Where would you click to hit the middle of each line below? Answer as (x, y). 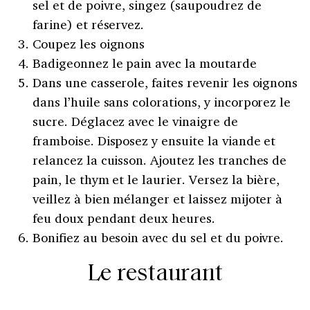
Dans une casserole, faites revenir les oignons (165, 82)
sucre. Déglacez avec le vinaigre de (135, 121)
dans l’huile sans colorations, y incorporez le (162, 101)
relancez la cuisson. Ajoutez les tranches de (160, 159)
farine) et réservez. (89, 24)
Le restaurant (155, 274)
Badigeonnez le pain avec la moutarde (145, 63)
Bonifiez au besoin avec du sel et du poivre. (158, 237)
